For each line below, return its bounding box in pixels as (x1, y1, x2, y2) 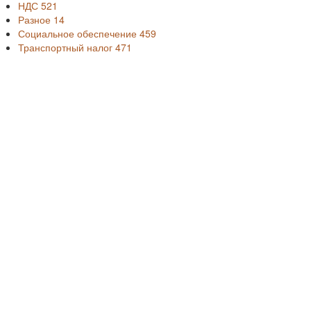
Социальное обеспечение (18, 26, 140, 40)
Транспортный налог (18, 40, 115, 54)
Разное (18, 12, 53, 26)
